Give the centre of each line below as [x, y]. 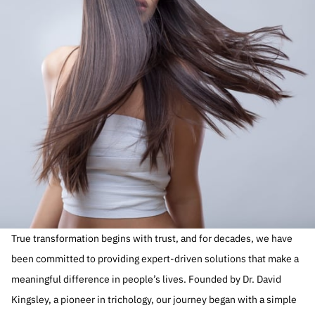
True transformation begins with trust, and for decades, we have [152, 238]
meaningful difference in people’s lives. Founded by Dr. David [146, 279]
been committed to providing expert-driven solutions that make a [155, 259]
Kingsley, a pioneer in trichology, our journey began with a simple [154, 300]
